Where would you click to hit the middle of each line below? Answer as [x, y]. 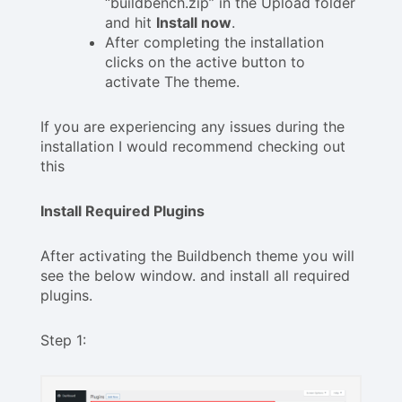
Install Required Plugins [122, 211]
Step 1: [63, 341]
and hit [131, 23]
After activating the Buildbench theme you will [197, 256]
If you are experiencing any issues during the [192, 127]
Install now [194, 23]
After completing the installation [214, 43]
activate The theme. [172, 82]
